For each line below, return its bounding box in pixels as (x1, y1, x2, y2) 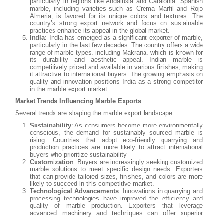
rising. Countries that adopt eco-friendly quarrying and (30, 136, 203, 144)
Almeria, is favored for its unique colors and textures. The (30, 12, 203, 19)
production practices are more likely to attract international (30, 144, 203, 151)
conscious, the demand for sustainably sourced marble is (30, 129, 203, 136)
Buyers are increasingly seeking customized (75, 158, 203, 165)
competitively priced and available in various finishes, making (30, 63, 203, 71)
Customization (30, 158, 73, 165)
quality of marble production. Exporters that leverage (30, 202, 203, 209)
